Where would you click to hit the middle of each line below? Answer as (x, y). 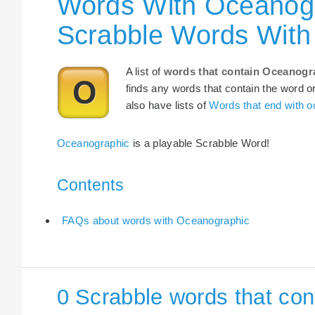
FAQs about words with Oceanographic (156, 221)
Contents (90, 185)
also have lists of (167, 105)
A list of (144, 71)
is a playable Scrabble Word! (200, 143)
